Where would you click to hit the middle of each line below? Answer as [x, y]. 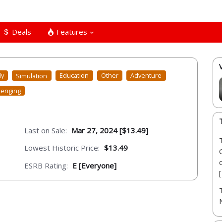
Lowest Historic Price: [62, 148]
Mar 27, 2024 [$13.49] [110, 130]
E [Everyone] [94, 165]
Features [71, 31]
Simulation [32, 76]
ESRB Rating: [46, 165]
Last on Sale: [46, 130]
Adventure [146, 76]
